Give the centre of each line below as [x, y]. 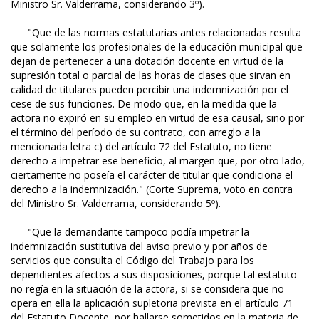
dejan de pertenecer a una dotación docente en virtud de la [147, 61]
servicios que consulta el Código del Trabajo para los [132, 261]
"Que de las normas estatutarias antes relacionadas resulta [156, 33]
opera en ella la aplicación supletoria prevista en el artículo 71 [152, 303]
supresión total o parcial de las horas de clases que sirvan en [151, 75]
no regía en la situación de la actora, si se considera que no [147, 289]
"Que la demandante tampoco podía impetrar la [130, 232]
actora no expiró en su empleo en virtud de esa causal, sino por [157, 118]
